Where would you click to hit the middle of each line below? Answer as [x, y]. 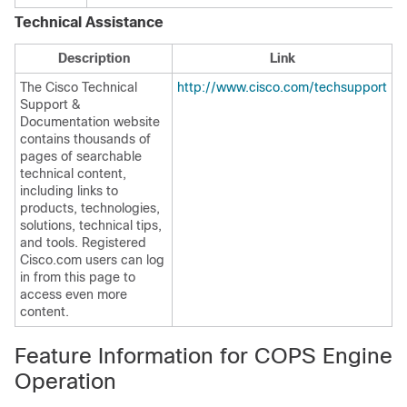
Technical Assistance [89, 22]
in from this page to [78, 277]
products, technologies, [90, 208]
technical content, [73, 174]
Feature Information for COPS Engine [203, 356]
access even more [74, 294]
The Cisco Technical [79, 87]
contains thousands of [85, 139]
